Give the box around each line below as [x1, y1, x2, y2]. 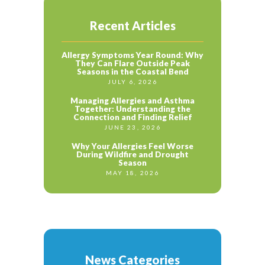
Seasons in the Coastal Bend [76, 67, 189, 77]
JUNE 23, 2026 [104, 124, 161, 131]
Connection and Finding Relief [73, 112, 192, 122]
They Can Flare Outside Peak [75, 59, 190, 69]
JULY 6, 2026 [107, 78, 158, 86]
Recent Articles [89, 18, 176, 33]
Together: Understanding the [75, 104, 190, 114]
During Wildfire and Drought [76, 150, 189, 160]
